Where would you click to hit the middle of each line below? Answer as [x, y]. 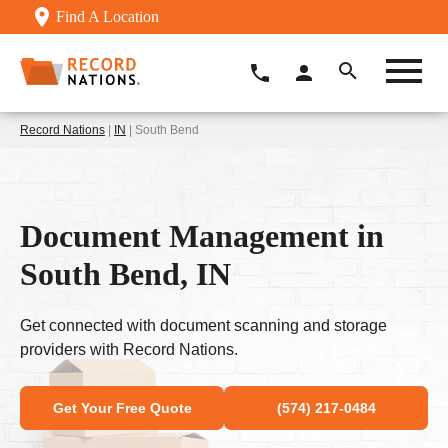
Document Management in [202, 235]
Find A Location [107, 16]
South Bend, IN [125, 273]
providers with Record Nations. [129, 350]
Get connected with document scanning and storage [203, 326]
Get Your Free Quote [122, 408]
